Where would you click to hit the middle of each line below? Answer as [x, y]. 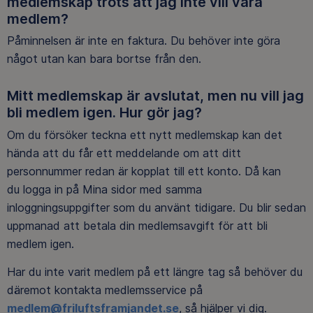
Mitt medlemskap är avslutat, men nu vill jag [155, 96]
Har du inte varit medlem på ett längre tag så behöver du [155, 271]
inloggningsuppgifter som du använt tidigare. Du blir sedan [156, 207]
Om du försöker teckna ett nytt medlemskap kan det [145, 134]
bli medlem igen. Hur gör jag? [104, 113]
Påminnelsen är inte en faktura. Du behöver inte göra [144, 41]
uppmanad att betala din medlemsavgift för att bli [137, 225]
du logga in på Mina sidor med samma [104, 189]
